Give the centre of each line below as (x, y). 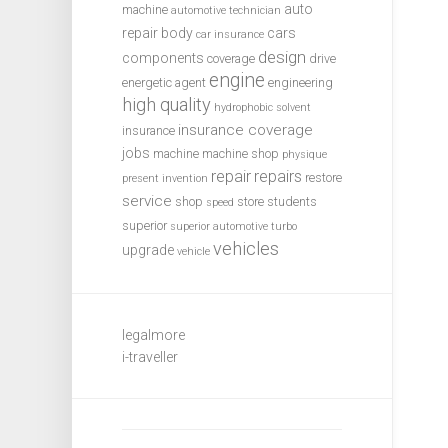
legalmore (153, 335)
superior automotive (219, 227)
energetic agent (164, 83)
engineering (300, 83)
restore (323, 178)
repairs (278, 177)
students (292, 202)
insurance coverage (245, 130)
